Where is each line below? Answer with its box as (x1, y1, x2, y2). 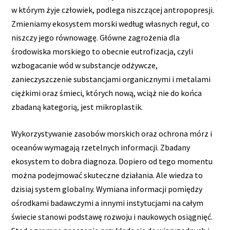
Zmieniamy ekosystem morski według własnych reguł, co (11, 18, 210, 29)
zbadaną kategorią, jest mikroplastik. (11, 101, 143, 112)
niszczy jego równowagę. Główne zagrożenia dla (11, 32, 180, 43)
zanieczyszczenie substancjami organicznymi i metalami (11, 73, 211, 84)
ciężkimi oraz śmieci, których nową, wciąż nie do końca (11, 87, 202, 98)
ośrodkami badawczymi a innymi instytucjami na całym (11, 198, 204, 208)
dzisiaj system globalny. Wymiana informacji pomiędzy (11, 184, 203, 195)
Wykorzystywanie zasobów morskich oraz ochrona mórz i (11, 128, 213, 139)
